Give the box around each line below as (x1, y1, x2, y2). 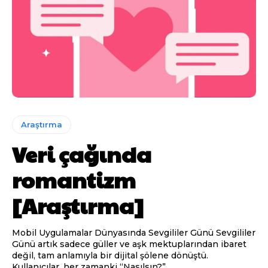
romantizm (12, 165, 136, 195)
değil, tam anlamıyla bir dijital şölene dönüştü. (12, 250, 208, 261)
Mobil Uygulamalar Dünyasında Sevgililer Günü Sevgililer (12, 227, 216, 239)
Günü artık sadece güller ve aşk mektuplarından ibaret (12, 239, 246, 250)
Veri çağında (12, 139, 151, 169)
